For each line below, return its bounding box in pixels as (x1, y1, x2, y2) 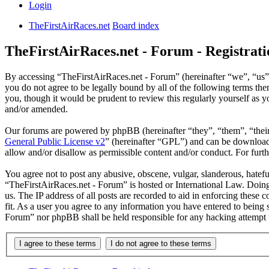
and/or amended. (5, 104, 68, 115)
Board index (112, 20, 159, 31)
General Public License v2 (5, 136, 105, 147)
